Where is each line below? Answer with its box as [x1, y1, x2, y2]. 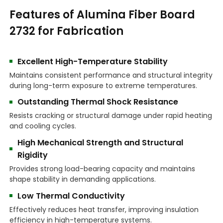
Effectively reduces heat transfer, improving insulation [9, 204, 199, 215]
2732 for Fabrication [9, 23, 124, 39]
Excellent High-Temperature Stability [17, 55, 168, 67]
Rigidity [17, 149, 48, 161]
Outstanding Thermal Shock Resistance [17, 96, 179, 108]
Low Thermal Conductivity [17, 190, 125, 202]
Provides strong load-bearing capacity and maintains [9, 164, 196, 174]
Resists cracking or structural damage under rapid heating [9, 111, 213, 121]
